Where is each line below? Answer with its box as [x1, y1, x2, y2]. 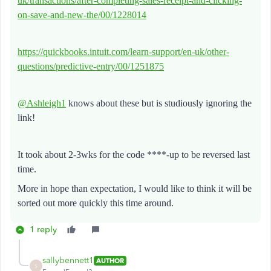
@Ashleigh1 [18, 98, 66, 108]
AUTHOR [96, 256, 124, 265]
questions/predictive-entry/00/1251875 [18, 61, 164, 71]
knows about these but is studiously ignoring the [66, 98, 252, 108]
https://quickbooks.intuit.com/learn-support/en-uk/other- [18, 47, 229, 57]
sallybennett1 [42, 255, 94, 266]
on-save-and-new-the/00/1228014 [18, 10, 146, 20]
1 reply [30, 224, 57, 235]
